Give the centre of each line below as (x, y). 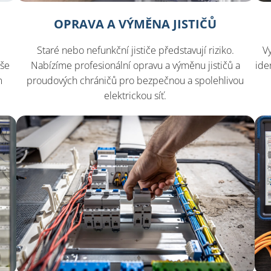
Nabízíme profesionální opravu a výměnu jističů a (135, 65)
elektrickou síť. (135, 95)
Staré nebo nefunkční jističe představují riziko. (135, 50)
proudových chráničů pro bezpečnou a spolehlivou (135, 80)
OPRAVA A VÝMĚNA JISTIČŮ (135, 24)
